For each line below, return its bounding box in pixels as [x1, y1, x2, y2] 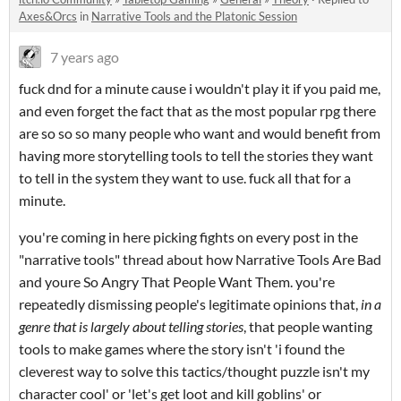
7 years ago [50, 47, 119, 65]
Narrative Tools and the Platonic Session [91, 8, 297, 23]
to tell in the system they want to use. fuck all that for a [19, 168, 351, 186]
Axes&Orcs [19, 8, 77, 23]
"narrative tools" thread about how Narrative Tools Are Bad [19, 250, 381, 268]
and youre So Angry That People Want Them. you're [19, 272, 335, 290]
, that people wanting [243, 317, 372, 335]
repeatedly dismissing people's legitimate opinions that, [19, 294, 361, 312]
